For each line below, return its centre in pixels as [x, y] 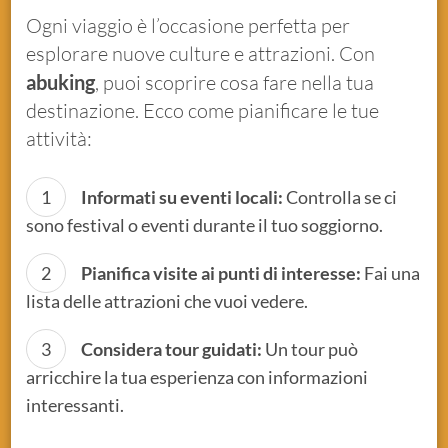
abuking [61, 81]
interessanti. [75, 404]
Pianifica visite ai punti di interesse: [221, 272]
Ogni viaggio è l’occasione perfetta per [188, 25]
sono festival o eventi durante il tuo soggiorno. [205, 224]
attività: [59, 138]
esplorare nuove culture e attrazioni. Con [201, 53]
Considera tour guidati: [172, 348]
